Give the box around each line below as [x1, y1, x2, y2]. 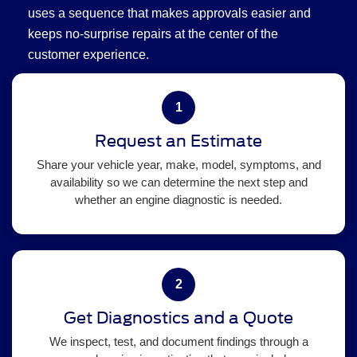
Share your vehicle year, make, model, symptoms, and [36, 157, 321, 171]
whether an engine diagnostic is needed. [75, 192, 282, 206]
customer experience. [28, 47, 149, 61]
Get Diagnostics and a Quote [64, 308, 293, 328]
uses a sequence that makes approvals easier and [28, 6, 311, 20]
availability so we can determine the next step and [49, 175, 308, 189]
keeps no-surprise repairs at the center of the [28, 26, 278, 41]
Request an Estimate [95, 131, 262, 151]
